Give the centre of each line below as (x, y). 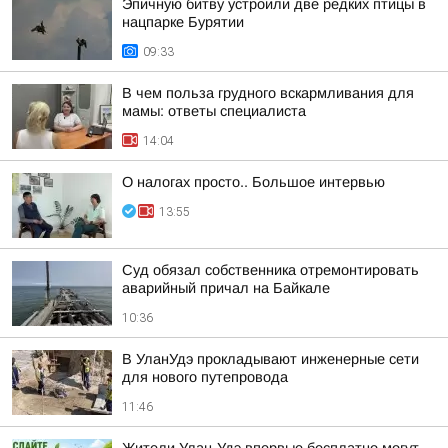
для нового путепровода (205, 377)
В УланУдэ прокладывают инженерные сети (270, 359)
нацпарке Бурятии (183, 22)
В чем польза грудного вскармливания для (268, 93)
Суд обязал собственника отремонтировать (270, 270)
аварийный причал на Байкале (226, 288)
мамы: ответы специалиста (214, 111)
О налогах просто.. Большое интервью (253, 182)
